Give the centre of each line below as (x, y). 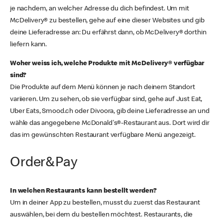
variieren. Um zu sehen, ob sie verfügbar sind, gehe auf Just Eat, (106, 100)
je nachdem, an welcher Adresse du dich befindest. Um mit (100, 9)
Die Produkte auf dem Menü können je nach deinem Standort (103, 88)
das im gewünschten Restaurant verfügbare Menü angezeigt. (103, 135)
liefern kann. (29, 45)
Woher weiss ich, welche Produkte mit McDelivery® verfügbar (107, 64)
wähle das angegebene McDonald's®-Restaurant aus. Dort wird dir (110, 123)
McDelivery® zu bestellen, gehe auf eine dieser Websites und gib (107, 21)
